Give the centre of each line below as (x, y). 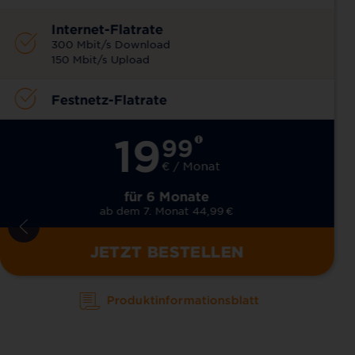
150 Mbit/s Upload (101, 59)
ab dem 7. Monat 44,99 (162, 210)
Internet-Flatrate (108, 28)
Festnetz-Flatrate (110, 99)
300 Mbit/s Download (111, 44)
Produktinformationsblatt (183, 300)
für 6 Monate (167, 195)
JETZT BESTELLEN (167, 251)
